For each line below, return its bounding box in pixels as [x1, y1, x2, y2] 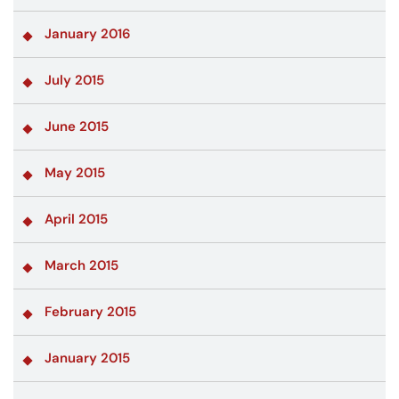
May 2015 [45, 163, 105, 182]
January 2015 [45, 348, 130, 367]
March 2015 [45, 256, 118, 274]
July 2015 [45, 70, 104, 89]
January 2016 [45, 24, 131, 43]
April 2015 [45, 209, 108, 228]
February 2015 [45, 302, 136, 321]
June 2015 [45, 117, 109, 135]
